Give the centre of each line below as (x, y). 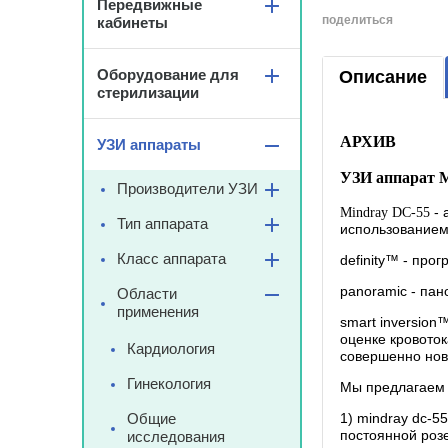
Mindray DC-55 (385, 213)
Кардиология (171, 348)
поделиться (357, 20)
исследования (176, 436)
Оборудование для (168, 74)
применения (158, 311)
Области (147, 293)
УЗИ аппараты (149, 144)
